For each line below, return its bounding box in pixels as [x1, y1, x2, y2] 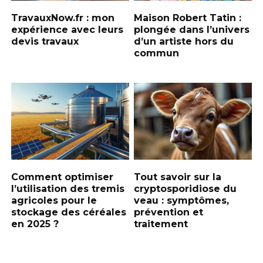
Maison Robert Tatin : [134, 12, 242, 23]
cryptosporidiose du [134, 183, 237, 194]
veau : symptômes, [134, 194, 230, 206]
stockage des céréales [11, 206, 127, 218]
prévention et [134, 206, 204, 218]
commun [134, 47, 180, 59]
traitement [134, 218, 188, 230]
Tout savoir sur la [134, 171, 222, 183]
